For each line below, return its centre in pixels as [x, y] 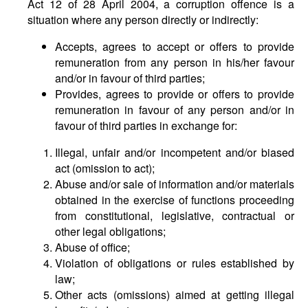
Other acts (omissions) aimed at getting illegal [175, 295]
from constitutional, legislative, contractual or [175, 216]
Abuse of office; [92, 247]
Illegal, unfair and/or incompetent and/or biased [175, 152]
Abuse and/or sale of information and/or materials [175, 184]
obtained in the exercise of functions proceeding [175, 200]
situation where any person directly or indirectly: [143, 20]
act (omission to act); [105, 168]
